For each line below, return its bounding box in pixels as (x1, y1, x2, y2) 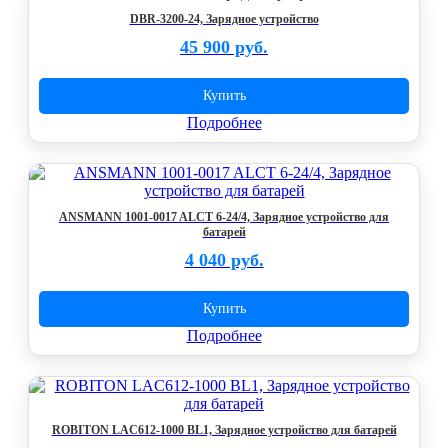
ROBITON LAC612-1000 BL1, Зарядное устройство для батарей (51, 423, 397, 437)
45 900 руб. (180, 37, 268, 57)
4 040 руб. (184, 250, 264, 270)
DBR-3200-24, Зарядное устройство (129, 12, 319, 26)
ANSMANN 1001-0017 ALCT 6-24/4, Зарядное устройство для (59, 210, 389, 224)
